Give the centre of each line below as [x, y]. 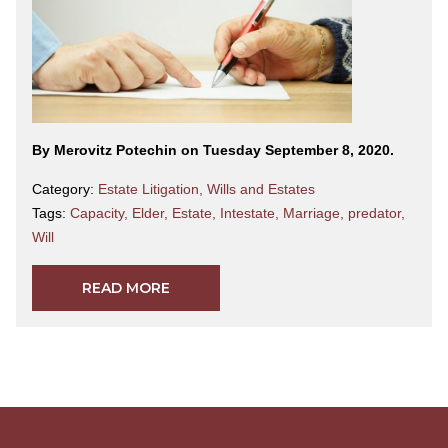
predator [374, 212]
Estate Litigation [148, 188]
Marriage [311, 212]
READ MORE [126, 287]
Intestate [247, 212]
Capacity [97, 212]
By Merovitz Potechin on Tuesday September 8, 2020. [213, 149]
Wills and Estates [261, 188]
